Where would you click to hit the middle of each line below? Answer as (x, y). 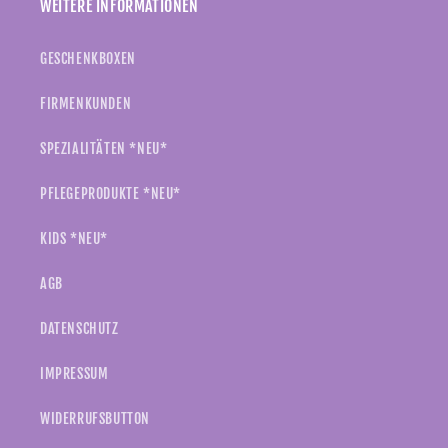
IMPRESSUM (74, 374)
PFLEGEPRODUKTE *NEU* (110, 194)
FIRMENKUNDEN (86, 104)
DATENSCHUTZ (79, 329)
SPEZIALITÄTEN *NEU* (104, 149)
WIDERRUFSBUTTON (95, 419)
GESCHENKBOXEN (88, 59)
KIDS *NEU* (74, 239)
